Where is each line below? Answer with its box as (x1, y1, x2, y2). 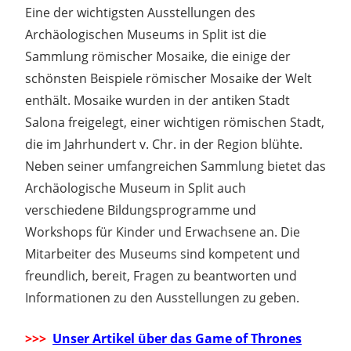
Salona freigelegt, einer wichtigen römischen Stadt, (25, 113, 324, 131)
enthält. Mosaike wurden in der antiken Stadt (25, 91, 290, 109)
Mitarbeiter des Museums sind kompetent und (25, 244, 300, 262)
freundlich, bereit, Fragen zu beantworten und (25, 266, 297, 284)
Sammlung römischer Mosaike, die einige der (25, 47, 291, 65)
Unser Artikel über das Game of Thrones (52, 329, 302, 347)
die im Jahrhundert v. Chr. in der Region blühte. (25, 135, 302, 153)
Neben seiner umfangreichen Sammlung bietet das (25, 157, 326, 175)
